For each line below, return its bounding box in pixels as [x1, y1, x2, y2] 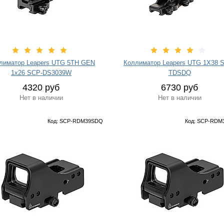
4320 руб [22, 82, 60, 92]
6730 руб [161, 82, 198, 92]
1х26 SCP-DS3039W [10, 69, 71, 76]
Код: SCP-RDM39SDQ [47, 118, 103, 124]
